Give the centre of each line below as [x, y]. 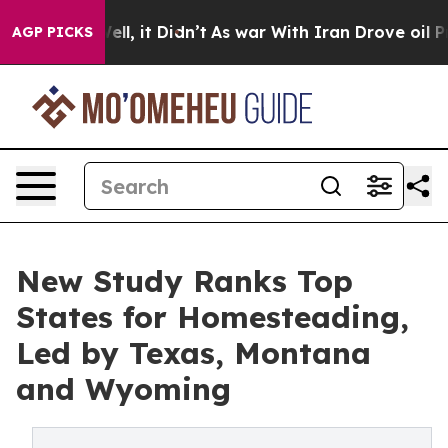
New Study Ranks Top [184, 281]
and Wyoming [123, 389]
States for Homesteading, [212, 317]
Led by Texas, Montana [193, 353]
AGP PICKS [52, 32]
